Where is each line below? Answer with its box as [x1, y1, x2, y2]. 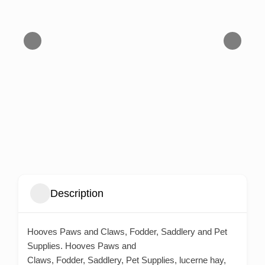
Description [50, 187, 104, 199]
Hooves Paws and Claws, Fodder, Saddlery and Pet [27, 227, 227, 237]
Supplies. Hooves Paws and [27, 241, 136, 251]
